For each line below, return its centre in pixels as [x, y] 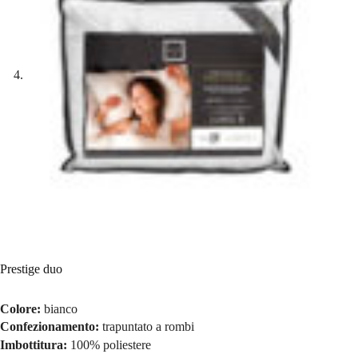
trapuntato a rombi [148, 327]
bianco [61, 308]
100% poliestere [111, 345]
